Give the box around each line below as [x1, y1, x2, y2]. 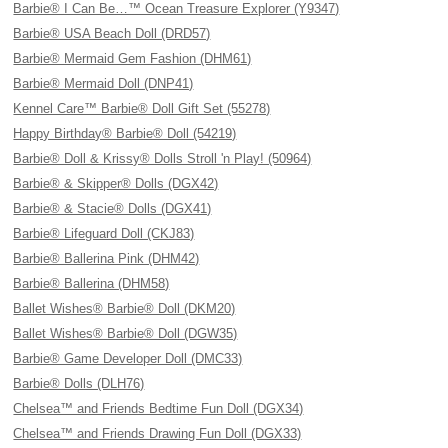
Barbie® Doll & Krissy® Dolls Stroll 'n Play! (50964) [13, 151, 312, 166]
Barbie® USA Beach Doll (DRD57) [13, 26, 211, 41]
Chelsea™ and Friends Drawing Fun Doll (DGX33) [13, 426, 302, 441]
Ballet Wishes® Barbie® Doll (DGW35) [13, 326, 238, 341]
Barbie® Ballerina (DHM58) [13, 276, 170, 291]
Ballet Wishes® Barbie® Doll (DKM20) [13, 301, 236, 316]
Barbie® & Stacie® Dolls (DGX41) [13, 201, 212, 216]
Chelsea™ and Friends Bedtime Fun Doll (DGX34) [13, 401, 304, 416]
